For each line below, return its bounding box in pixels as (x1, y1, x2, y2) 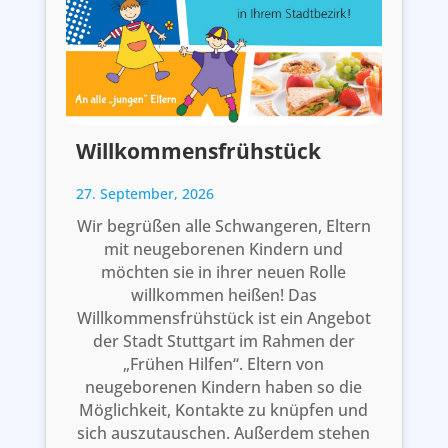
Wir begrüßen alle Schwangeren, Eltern (76, 214, 371, 237)
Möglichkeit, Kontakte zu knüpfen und (79, 398, 369, 421)
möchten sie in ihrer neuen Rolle (101, 260, 347, 283)
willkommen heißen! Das (130, 283, 317, 306)
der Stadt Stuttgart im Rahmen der (92, 329, 355, 352)
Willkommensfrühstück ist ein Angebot (76, 306, 371, 329)
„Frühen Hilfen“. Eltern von (123, 352, 325, 375)
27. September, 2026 (75, 183, 214, 203)
